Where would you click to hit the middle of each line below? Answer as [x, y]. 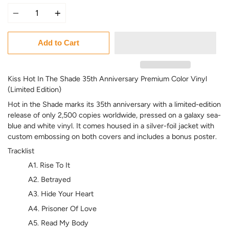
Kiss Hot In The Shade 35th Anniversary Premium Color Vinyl [107, 79]
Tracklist [21, 151]
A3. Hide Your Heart [61, 194]
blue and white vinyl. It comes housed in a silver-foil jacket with [111, 125]
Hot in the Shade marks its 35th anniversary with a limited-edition [114, 104]
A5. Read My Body [58, 223]
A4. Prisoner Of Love [62, 208]
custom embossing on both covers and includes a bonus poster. [112, 136]
